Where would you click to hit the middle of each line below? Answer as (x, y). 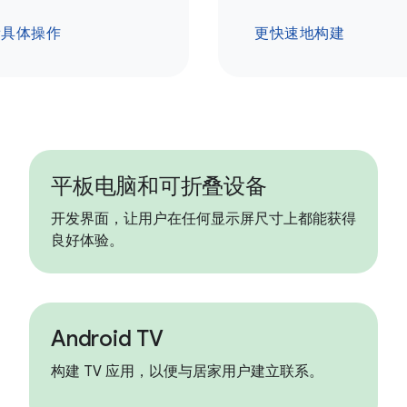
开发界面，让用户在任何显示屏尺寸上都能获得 (203, 219)
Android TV (107, 339)
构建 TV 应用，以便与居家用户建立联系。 (187, 372)
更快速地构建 (299, 34)
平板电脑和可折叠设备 (159, 186)
